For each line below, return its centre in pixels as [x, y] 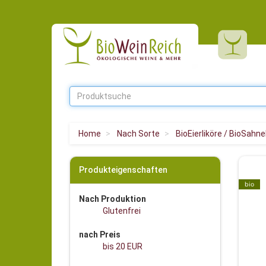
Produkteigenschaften [123, 170]
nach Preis [100, 235]
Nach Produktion [113, 199]
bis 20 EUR [123, 246]
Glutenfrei [122, 211]
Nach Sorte [138, 134]
